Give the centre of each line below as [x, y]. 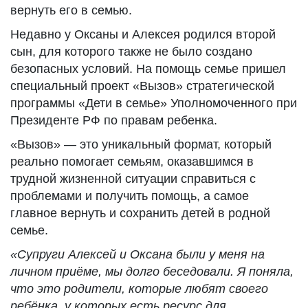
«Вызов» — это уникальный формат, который [141, 144]
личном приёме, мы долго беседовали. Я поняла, [152, 272]
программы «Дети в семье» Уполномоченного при [154, 103]
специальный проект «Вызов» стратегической [142, 86]
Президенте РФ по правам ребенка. [114, 120]
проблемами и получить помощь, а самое [130, 196]
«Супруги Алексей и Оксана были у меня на [137, 254]
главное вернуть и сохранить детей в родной [140, 213]
